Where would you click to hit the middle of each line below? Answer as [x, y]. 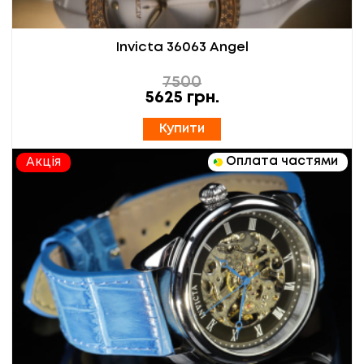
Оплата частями [282, 162]
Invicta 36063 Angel [182, 48]
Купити [182, 129]
